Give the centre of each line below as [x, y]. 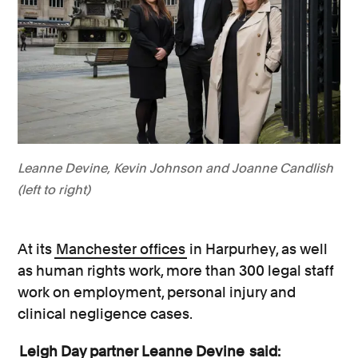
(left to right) [54, 190]
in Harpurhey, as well [258, 249]
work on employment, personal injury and [157, 292]
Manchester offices [121, 249]
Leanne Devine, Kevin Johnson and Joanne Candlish [176, 169]
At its [36, 249]
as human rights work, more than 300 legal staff [176, 271]
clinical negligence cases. [105, 314]
